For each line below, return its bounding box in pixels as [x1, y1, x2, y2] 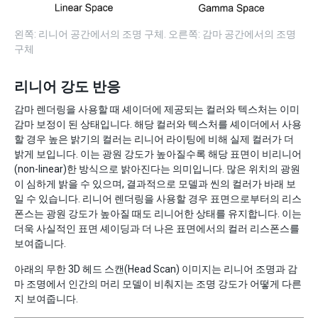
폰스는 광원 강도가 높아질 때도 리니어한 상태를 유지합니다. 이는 [14, 208, 302, 220]
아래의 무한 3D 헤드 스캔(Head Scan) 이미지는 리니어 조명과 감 [14, 263, 297, 275]
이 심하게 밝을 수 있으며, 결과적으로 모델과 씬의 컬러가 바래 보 [14, 178, 296, 190]
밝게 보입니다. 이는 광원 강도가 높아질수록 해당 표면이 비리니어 [14, 148, 302, 160]
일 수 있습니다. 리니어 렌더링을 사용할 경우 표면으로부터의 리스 [14, 193, 302, 205]
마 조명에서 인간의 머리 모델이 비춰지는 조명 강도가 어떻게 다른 [14, 278, 302, 290]
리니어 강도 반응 [14, 78, 121, 96]
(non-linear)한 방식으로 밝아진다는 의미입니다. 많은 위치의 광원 [14, 163, 300, 175]
